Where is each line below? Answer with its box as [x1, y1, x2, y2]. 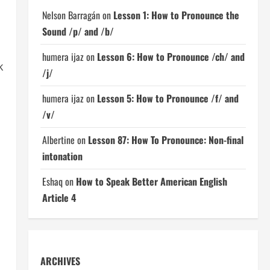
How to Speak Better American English [75, 174, 227, 189]
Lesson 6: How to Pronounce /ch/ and [96, 49, 245, 64]
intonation [42, 149, 83, 163]
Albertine [42, 133, 75, 147]
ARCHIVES [40, 254, 80, 268]
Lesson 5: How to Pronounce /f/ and [96, 91, 239, 105]
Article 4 [42, 190, 76, 205]
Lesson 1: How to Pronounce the [113, 8, 239, 22]
